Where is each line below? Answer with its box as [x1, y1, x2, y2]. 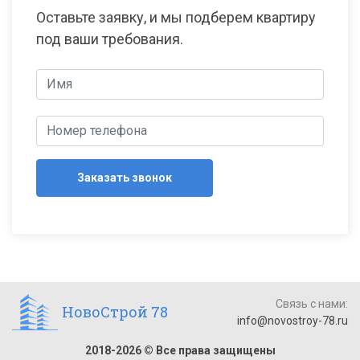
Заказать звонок [77, 170, 172, 184]
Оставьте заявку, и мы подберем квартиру [36, 8, 316, 26]
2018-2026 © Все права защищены [84, 344, 276, 357]
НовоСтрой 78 [62, 302, 168, 321]
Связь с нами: [276, 297, 348, 310]
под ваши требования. [36, 30, 183, 47]
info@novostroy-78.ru [237, 313, 348, 327]
